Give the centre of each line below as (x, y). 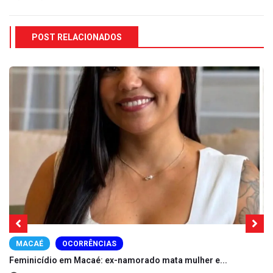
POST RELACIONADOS (77, 37)
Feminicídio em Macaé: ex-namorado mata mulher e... (118, 260)
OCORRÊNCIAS (89, 243)
